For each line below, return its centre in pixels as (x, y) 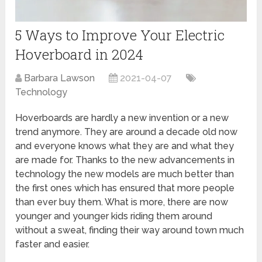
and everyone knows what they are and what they (125, 146)
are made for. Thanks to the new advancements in (125, 160)
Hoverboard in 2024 (80, 54)
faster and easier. (53, 244)
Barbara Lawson (60, 78)
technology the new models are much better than (125, 174)
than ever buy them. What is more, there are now (122, 202)
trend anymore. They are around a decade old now (127, 132)
